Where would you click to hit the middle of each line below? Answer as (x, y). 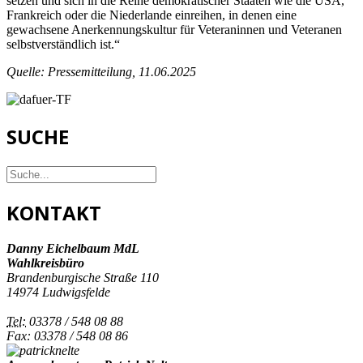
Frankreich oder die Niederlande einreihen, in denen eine (152, 15)
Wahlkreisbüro (45, 263)
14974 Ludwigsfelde (58, 293)
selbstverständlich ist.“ (63, 44)
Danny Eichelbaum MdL (73, 249)
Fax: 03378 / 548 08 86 (67, 336)
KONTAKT (54, 212)
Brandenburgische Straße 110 (83, 278)
